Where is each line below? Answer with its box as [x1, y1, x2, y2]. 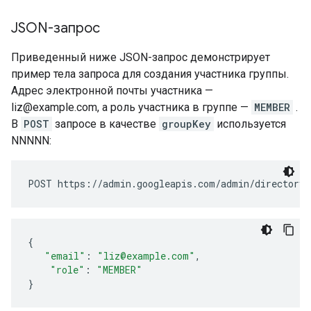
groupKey [162, 117, 211, 131]
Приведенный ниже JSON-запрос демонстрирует [11, 51, 270, 64]
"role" [50, 263, 85, 276]
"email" [44, 249, 85, 262]
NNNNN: [11, 134, 51, 147]
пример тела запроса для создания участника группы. [11, 67, 289, 81]
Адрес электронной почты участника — [11, 84, 213, 97]
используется [214, 117, 286, 131]
